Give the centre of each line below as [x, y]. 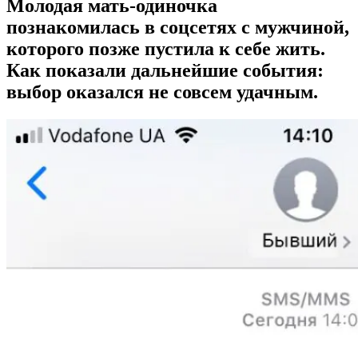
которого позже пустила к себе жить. [166, 48]
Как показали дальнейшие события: [165, 70]
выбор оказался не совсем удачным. [162, 91]
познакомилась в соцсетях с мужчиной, [178, 27]
